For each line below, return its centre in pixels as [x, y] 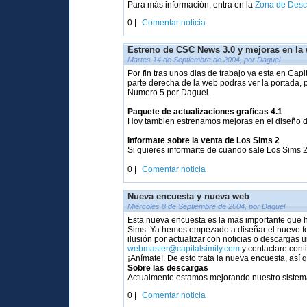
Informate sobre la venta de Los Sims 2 [204, 140]
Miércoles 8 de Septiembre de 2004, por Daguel [207, 206]
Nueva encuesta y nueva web [189, 196]
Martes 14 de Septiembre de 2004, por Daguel [204, 60]
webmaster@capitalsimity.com [184, 249]
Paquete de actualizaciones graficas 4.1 [205, 112]
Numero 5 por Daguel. [169, 93]
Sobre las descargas [168, 268]
